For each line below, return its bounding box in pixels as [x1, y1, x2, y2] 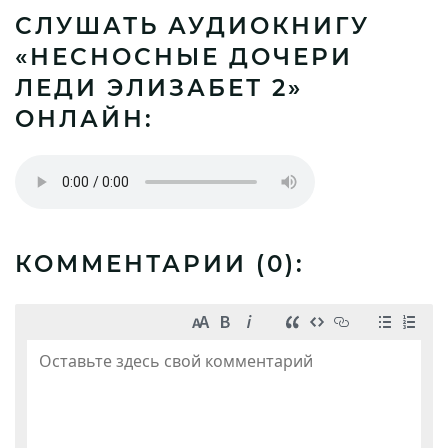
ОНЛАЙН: [15, 105, 154, 133]
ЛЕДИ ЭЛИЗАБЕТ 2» [15, 74, 303, 102]
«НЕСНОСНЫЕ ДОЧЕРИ [15, 43, 353, 71]
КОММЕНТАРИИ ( [15, 250, 267, 278]
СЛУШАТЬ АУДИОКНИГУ [15, 12, 370, 40]
